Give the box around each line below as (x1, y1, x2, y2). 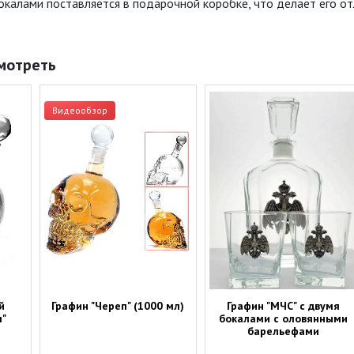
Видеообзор (51, 104, 107, 117)
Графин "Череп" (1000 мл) (51, 298, 185, 313)
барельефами (247, 323, 319, 338)
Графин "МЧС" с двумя (226, 298, 340, 313)
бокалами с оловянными (218, 311, 348, 326)
